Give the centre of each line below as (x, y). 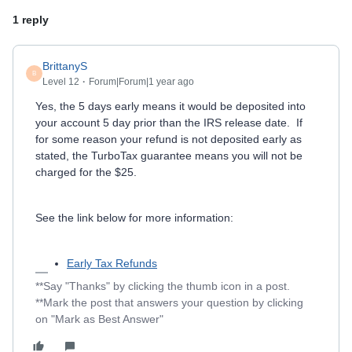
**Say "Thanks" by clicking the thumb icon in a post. (163, 286)
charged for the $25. (89, 172)
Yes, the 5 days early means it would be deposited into (170, 106)
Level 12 (61, 82)
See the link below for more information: (134, 218)
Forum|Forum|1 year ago (141, 82)
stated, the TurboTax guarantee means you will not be (169, 156)
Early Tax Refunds (112, 263)
